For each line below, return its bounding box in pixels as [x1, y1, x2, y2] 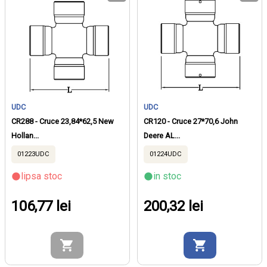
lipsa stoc [21, 170, 62, 182]
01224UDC [150, 150, 182, 159]
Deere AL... [144, 131, 181, 141]
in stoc [153, 170, 182, 182]
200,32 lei [144, 198, 204, 215]
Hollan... [11, 131, 39, 141]
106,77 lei [11, 198, 71, 215]
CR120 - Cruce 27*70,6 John [144, 117, 238, 126]
